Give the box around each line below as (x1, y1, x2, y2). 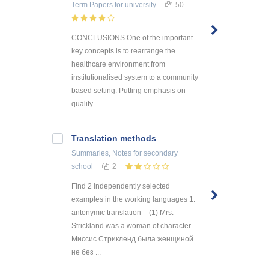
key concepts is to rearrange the (71, 47, 175, 56)
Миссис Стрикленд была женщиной (71, 235, 193, 244)
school (71, 162, 93, 171)
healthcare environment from (71, 60, 165, 69)
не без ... (71, 248, 101, 257)
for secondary (131, 149, 178, 158)
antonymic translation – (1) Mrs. (71, 208, 174, 217)
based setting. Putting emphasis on (71, 86, 186, 95)
